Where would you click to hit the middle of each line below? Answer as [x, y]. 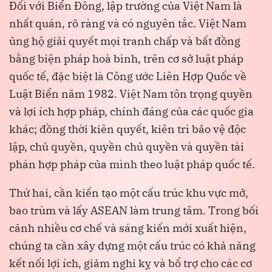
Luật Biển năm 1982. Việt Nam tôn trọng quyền [131, 93]
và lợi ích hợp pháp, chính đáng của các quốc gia [131, 111]
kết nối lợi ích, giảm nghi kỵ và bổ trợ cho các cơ [131, 263]
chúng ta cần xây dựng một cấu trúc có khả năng [132, 245]
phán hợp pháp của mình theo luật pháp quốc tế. [132, 164]
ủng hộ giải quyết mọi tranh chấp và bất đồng [125, 41]
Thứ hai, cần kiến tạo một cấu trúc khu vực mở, [129, 192]
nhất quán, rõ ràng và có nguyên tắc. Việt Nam [128, 23]
